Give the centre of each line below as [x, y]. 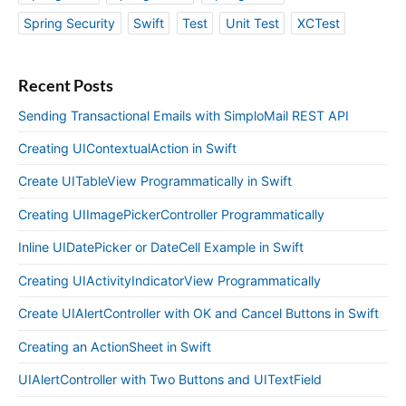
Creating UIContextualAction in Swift [127, 148]
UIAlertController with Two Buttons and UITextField [170, 380]
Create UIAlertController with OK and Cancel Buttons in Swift [198, 314]
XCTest [318, 23]
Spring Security [70, 23]
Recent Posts [66, 86]
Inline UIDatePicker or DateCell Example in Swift [161, 247]
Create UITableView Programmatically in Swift [155, 181]
